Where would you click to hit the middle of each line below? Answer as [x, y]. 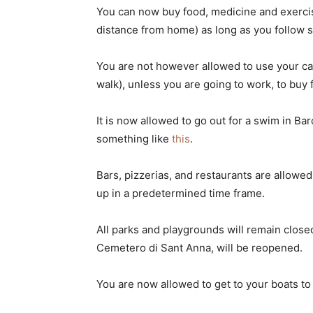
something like [134, 139]
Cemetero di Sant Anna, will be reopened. [199, 248]
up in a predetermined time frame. [181, 193]
